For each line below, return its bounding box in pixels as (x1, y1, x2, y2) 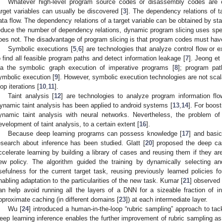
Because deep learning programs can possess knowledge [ (8, 130, 182, 138)
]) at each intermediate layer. (126, 196, 208, 204)
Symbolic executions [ (8, 45, 73, 53)
